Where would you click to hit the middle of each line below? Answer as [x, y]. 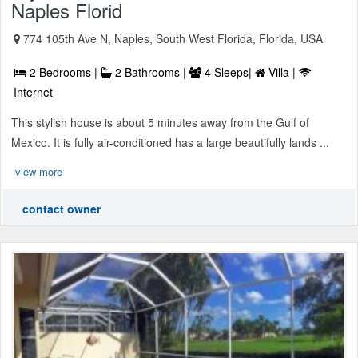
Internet [33, 91]
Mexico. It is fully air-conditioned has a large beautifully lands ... [170, 142]
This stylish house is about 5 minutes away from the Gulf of [160, 122]
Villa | [282, 72]
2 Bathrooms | [151, 72]
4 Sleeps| [228, 72]
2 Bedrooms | [64, 72]
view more [39, 171]
